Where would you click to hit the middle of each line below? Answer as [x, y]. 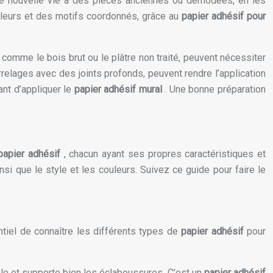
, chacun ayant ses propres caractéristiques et [165, 154]
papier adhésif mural [119, 90]
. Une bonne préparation [215, 90]
